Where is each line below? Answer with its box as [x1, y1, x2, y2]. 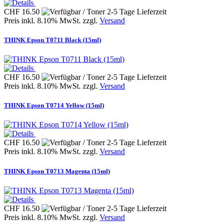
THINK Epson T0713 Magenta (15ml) [4, 167, 110, 175]
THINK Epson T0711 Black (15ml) [4, 36, 101, 44]
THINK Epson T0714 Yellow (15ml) [4, 102, 104, 110]
